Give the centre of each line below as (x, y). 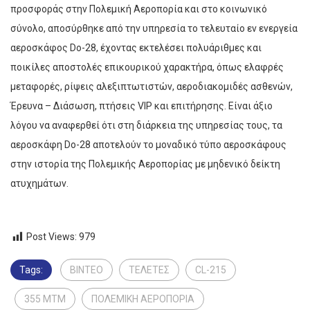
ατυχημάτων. (39, 184)
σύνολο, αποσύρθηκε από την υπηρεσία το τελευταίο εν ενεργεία (154, 29)
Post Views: (52, 237)
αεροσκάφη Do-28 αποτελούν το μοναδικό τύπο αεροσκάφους (148, 145)
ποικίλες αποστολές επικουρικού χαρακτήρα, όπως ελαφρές (147, 67)
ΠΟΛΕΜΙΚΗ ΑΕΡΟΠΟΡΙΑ (143, 299)
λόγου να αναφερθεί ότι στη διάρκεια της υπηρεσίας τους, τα (146, 126)
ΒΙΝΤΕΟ (86, 270)
